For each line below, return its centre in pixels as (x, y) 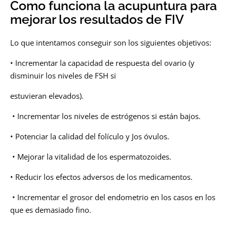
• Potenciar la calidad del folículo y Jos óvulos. (90, 137)
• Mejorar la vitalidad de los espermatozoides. (91, 157)
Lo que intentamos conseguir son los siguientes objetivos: (111, 43)
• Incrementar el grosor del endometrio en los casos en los (113, 197)
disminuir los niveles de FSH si (63, 76)
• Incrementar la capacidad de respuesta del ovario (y (102, 63)
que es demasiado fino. (51, 210)
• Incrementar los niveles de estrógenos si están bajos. (105, 116)
